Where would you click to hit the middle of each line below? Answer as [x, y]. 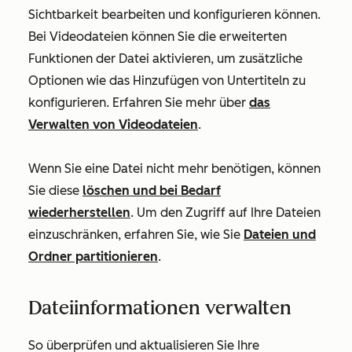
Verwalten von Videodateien [113, 125]
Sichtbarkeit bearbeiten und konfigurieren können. [174, 15]
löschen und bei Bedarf [152, 191]
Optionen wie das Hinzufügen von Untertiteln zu [167, 81]
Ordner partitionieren [93, 257]
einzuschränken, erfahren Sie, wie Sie [136, 235]
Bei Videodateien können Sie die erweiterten [158, 37]
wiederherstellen [79, 213]
